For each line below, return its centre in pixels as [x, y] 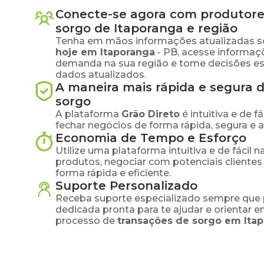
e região [210, 28]
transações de [155, 221]
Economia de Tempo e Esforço [151, 138]
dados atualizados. [101, 75]
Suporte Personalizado [126, 186]
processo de [85, 221]
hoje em [78, 52]
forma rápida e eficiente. [113, 173]
